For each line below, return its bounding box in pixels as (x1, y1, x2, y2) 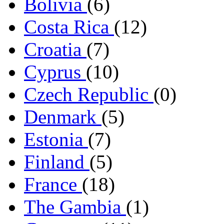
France (24, 173, 82, 195)
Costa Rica (24, 16, 114, 38)
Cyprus (24, 61, 86, 83)
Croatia (24, 38, 86, 60)
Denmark (24, 106, 101, 128)
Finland (24, 151, 89, 173)
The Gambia (24, 196, 126, 218)
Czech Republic (24, 83, 153, 105)
